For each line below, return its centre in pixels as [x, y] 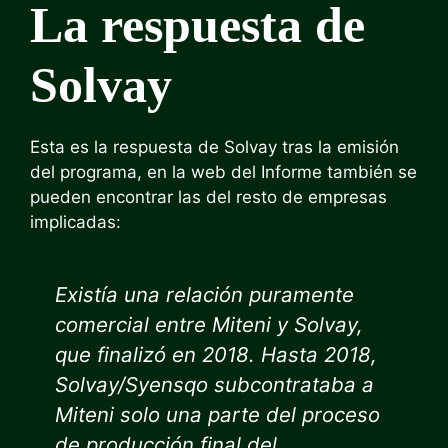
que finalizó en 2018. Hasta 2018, [216, 354]
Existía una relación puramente [204, 294]
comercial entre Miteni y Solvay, [209, 324]
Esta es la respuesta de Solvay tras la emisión [214, 146]
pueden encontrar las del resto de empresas [208, 196]
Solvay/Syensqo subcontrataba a [214, 384]
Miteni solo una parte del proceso [217, 414]
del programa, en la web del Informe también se [223, 171]
